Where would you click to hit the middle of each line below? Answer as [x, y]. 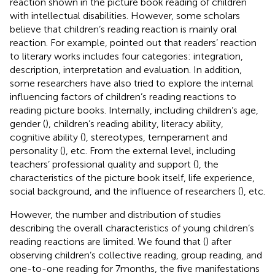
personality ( [36, 150]
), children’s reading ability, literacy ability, [134, 123]
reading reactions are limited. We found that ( [108, 241]
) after [219, 241]
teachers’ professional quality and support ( [103, 164]
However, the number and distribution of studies [115, 214]
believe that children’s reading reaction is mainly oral [123, 29]
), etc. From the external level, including [149, 150]
